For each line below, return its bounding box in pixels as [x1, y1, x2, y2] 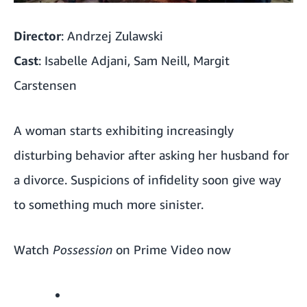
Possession [53, 242, 112, 258]
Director [14, 28, 61, 44]
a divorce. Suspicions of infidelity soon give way [14, 172, 281, 188]
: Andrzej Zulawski [61, 28, 163, 44]
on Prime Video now [112, 242, 231, 258]
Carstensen [14, 77, 77, 93]
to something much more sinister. [14, 197, 204, 212]
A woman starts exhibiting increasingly [14, 123, 234, 138]
